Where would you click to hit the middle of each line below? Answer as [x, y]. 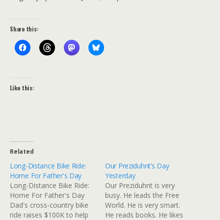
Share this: [24, 29]
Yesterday [120, 176]
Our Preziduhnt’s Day [137, 166]
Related [22, 151]
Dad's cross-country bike [49, 205]
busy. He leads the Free [142, 195]
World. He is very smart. [143, 205]
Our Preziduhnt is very [140, 185]
